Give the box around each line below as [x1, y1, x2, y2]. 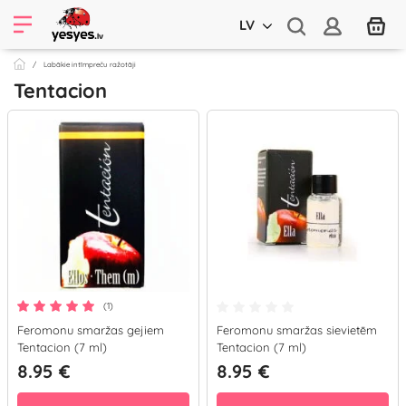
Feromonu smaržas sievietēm [217, 323, 377, 337]
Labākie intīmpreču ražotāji [43, 60, 136, 69]
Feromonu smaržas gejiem [17, 323, 164, 337]
